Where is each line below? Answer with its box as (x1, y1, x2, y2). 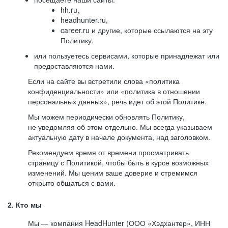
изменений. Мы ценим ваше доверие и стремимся (28, 167, 197, 178)
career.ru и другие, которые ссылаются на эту (61, 25, 213, 35)
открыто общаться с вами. (28, 178, 116, 188)
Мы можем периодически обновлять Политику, (28, 111, 185, 122)
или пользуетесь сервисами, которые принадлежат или (34, 50, 219, 61)
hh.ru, (61, 5, 79, 15)
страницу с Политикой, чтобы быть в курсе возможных (28, 157, 209, 167)
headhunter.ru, (61, 15, 108, 25)
